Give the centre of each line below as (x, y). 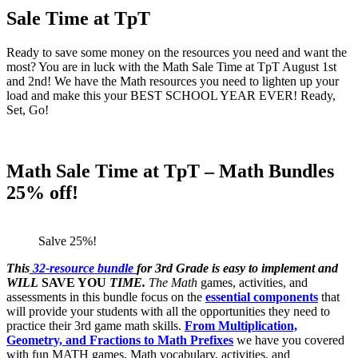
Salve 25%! (68, 241)
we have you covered (289, 340)
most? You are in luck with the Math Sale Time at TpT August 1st (171, 66)
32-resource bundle (83, 268)
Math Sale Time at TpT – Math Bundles (170, 171)
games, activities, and (253, 282)
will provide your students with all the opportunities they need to (168, 311)
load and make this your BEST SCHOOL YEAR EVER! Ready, (171, 95)
